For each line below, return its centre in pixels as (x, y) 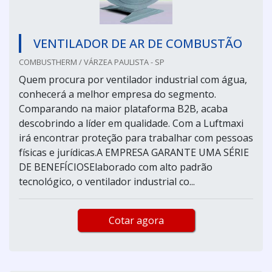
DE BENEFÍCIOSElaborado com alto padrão (116, 167)
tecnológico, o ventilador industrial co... (107, 181)
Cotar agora (136, 220)
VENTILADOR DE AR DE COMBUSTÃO (138, 43)
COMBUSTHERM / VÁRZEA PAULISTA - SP (92, 62)
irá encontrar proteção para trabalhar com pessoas (136, 138)
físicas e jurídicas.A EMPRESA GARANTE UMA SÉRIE (134, 152)
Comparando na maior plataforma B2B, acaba (123, 108)
